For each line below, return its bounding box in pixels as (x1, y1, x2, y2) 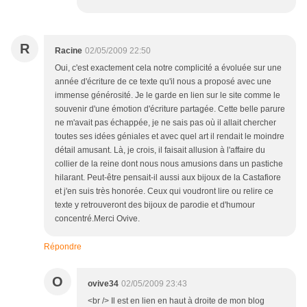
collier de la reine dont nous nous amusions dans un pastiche (55, 159, 283, 169)
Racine (55, 46, 82, 56)
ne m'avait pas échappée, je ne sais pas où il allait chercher (55, 118, 276, 128)
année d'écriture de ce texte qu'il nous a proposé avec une (55, 77, 271, 87)
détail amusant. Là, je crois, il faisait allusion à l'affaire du (55, 145, 265, 156)
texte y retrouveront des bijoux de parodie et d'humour (55, 200, 255, 210)
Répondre (44, 242, 82, 252)
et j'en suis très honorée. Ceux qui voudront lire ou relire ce (55, 186, 273, 197)
